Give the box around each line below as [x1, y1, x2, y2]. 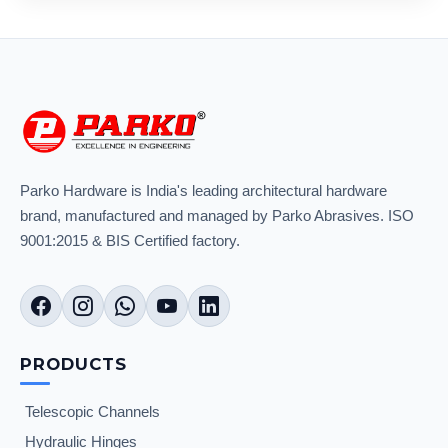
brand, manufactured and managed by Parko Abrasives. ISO [20, 207, 414, 224]
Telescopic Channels [25, 404, 160, 420]
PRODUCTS [20, 354, 127, 374]
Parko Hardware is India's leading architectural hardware [20, 182, 387, 199]
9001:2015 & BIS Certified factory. [20, 232, 240, 249]
